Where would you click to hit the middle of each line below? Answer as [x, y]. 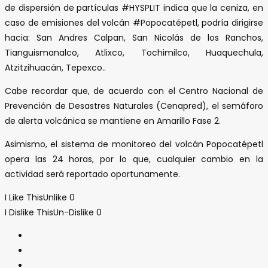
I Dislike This [29, 212]
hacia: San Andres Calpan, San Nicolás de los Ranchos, [134, 37]
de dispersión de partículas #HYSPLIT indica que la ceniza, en [134, 7]
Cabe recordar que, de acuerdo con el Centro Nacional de [134, 91]
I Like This [24, 197]
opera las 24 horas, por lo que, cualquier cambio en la [134, 159]
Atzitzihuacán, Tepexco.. [55, 67]
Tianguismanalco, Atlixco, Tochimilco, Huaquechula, [134, 52]
